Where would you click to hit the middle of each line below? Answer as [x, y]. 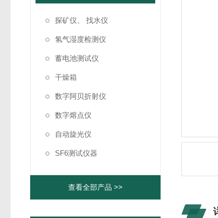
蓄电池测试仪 [77, 58]
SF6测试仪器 [76, 153]
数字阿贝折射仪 [81, 96]
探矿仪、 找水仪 [82, 20]
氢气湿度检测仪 [81, 39]
